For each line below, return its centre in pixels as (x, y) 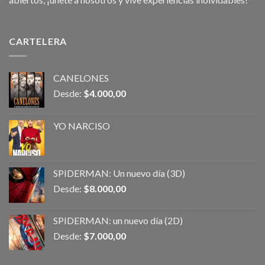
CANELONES (81, 77)
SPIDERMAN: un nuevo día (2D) (118, 220)
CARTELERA (38, 41)
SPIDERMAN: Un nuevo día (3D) (119, 173)
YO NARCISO (82, 125)
